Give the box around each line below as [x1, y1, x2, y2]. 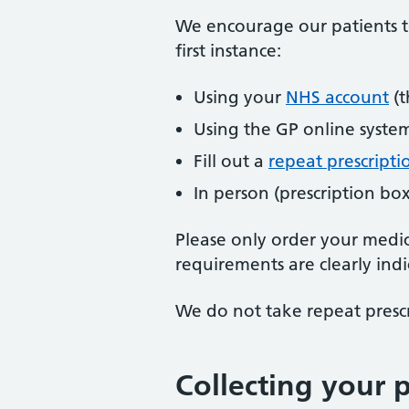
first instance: [175, 40, 281, 61]
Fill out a [194, 151, 268, 172]
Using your [194, 87, 286, 108]
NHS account [286, 87, 389, 108]
